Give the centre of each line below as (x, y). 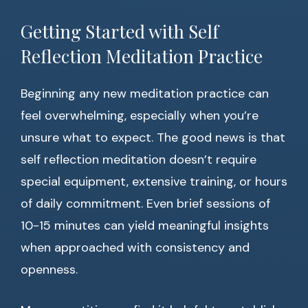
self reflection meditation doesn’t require (139, 160)
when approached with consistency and (135, 248)
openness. (49, 270)
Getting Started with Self (120, 32)
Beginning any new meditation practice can (145, 94)
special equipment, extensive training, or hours (154, 182)
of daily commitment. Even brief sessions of (145, 204)
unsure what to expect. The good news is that (153, 138)
